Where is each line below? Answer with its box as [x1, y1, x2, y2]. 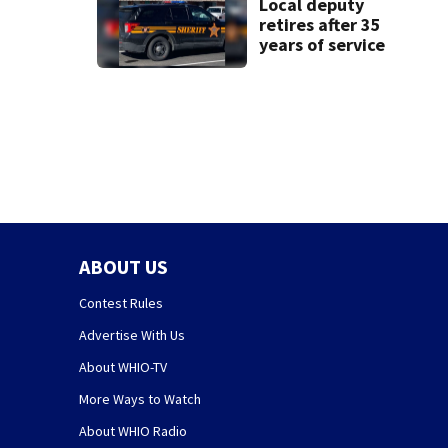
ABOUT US [78, 253, 168, 279]
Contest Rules [78, 293, 163, 312]
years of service [258, 32, 385, 56]
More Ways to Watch [78, 389, 201, 408]
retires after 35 [258, 12, 381, 36]
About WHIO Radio [78, 421, 187, 440]
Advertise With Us [78, 325, 185, 344]
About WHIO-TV [78, 357, 167, 376]
